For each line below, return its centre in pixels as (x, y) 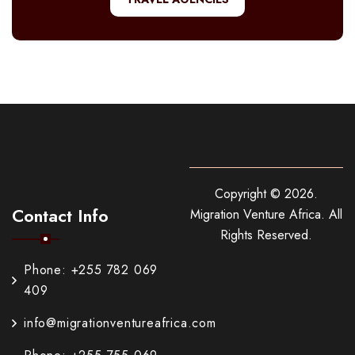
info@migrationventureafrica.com (120, 323)
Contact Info (60, 216)
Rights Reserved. (266, 235)
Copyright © (250, 194)
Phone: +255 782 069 (91, 270)
